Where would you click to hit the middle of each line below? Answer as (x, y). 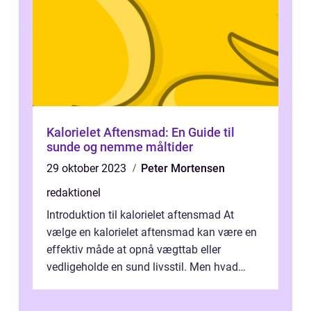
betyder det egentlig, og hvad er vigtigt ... (145, 284)
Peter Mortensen (183, 168)
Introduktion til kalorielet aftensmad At (140, 215)
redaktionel (74, 193)
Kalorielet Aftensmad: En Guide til (141, 132)
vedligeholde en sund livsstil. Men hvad (142, 267)
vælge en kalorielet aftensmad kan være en (152, 232)
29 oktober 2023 (88, 168)
